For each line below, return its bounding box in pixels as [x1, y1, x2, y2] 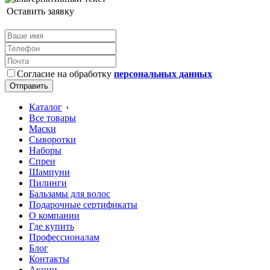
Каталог [29, 102, 62, 113]
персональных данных [114, 69, 212, 80]
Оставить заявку [7, 6, 74, 17]
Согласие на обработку [17, 69, 114, 80]
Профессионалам [29, 232, 99, 243]
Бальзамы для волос [29, 189, 110, 199]
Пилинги [29, 178, 67, 189]
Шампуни [29, 167, 70, 178]
